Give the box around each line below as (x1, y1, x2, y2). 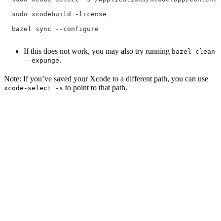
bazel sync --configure (4, 25, 99, 33)
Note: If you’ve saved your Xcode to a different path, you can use (4, 74, 208, 83)
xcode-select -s (4, 84, 63, 92)
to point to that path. (63, 83, 127, 92)
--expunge (24, 57, 59, 65)
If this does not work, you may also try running (24, 47, 172, 56)
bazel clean (172, 48, 215, 56)
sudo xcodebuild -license (4, 10, 107, 18)
